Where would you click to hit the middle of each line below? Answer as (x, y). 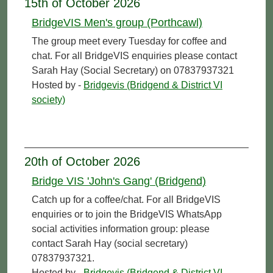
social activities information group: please (121, 229)
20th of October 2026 (82, 161)
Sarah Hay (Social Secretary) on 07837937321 (133, 70)
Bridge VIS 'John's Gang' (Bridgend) (119, 181)
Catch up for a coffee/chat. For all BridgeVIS (126, 199)
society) (48, 99)
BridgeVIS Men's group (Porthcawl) (117, 22)
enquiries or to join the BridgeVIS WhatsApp (127, 214)
